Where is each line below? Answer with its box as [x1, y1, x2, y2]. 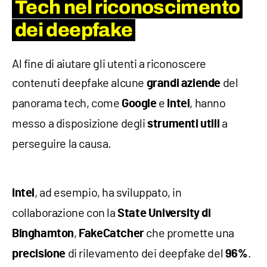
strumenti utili [147, 118, 220, 131]
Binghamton [12, 228, 74, 240]
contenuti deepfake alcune [12, 75, 147, 90]
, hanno [190, 95, 226, 110]
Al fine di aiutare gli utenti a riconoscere [12, 56, 206, 71]
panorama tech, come [12, 95, 122, 110]
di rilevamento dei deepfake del [66, 246, 225, 260]
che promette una [144, 225, 235, 240]
